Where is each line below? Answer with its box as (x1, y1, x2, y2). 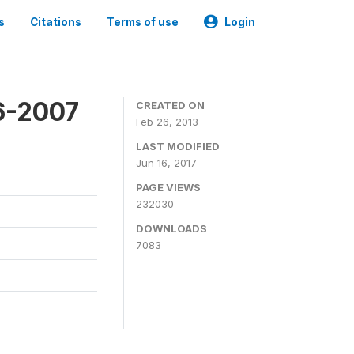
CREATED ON (136, 99, 205, 111)
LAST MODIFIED (136, 140, 220, 153)
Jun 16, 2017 (136, 156, 197, 169)
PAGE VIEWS (136, 181, 201, 194)
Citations (30, 16, 81, 28)
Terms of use (107, 16, 179, 28)
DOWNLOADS (136, 222, 207, 235)
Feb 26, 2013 (136, 115, 198, 128)
